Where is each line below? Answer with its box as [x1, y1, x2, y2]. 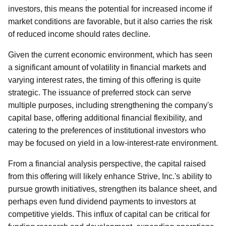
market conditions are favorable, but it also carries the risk [8, 17, 212, 26]
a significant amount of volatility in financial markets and [8, 63, 206, 72]
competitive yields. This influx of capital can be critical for [8, 210, 210, 218]
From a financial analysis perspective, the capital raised [8, 159, 206, 168]
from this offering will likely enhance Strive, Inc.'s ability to [8, 172, 212, 181]
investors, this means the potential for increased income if [8, 5, 212, 13]
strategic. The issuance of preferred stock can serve [8, 88, 191, 97]
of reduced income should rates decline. [8, 30, 150, 38]
